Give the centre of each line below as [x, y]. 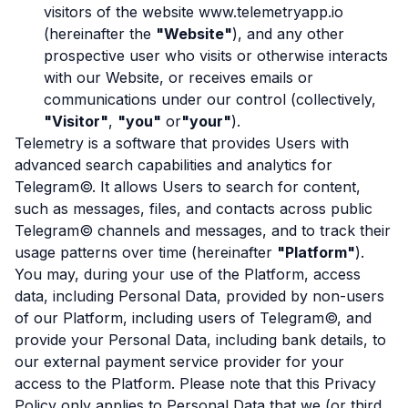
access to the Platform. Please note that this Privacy [195, 383]
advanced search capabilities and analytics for [173, 165]
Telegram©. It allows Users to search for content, [188, 187]
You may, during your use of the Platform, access [188, 274]
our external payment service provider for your [179, 362]
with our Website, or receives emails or [178, 77]
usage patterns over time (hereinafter [146, 252]
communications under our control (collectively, [210, 99]
